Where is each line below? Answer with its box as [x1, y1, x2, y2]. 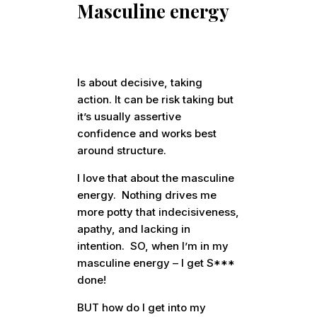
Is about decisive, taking [77, 76, 203, 90]
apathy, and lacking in [77, 222, 191, 236]
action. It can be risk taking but [77, 93, 234, 107]
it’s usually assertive [77, 110, 182, 124]
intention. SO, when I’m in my [77, 239, 229, 253]
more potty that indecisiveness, [77, 205, 240, 219]
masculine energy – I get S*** [77, 256, 236, 270]
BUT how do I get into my [77, 301, 207, 315]
